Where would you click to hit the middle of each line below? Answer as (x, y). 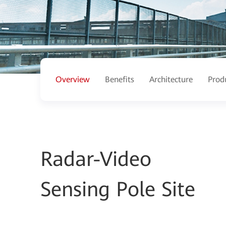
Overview (73, 79)
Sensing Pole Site (118, 189)
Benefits (120, 79)
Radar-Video (96, 159)
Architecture (171, 79)
